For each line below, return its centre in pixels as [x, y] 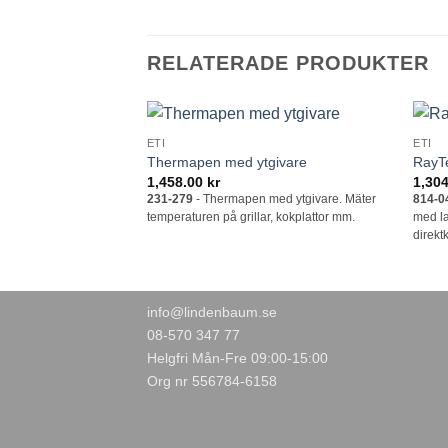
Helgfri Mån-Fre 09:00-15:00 [237, 358]
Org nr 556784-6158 [212, 381]
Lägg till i [347, 155]
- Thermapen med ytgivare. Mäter [284, 199]
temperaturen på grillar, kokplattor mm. [250, 217]
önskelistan [347, 169]
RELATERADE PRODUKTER [288, 63]
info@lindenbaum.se [212, 312]
